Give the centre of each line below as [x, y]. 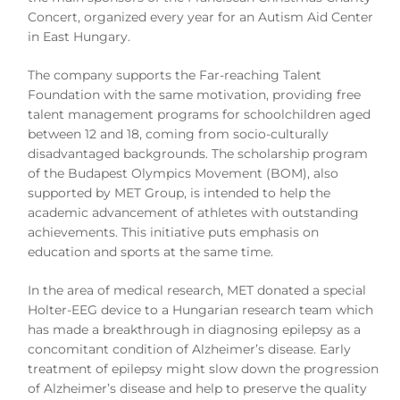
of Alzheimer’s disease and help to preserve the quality [198, 388]
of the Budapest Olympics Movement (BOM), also [183, 173]
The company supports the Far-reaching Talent [175, 75]
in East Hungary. [79, 36]
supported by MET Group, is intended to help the [179, 192]
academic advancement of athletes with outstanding [194, 212]
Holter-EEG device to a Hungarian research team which [201, 309]
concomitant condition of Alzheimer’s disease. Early [190, 349]
